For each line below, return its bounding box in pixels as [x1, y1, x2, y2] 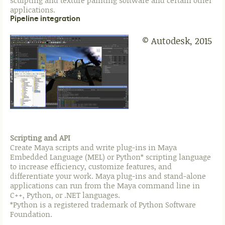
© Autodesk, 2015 [142, 35, 212, 47]
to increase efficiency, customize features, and [10, 161, 172, 172]
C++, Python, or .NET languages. [10, 190, 120, 200]
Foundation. [10, 209, 52, 219]
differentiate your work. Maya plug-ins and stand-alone [10, 171, 206, 181]
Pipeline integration [10, 14, 80, 24]
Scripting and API [10, 133, 70, 143]
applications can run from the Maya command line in [10, 180, 200, 191]
